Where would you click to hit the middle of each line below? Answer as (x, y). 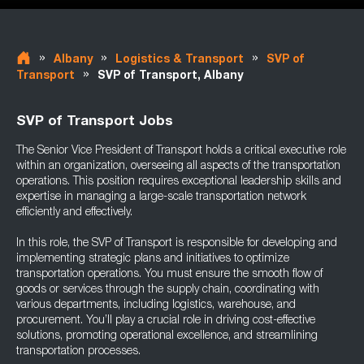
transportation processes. (78, 352)
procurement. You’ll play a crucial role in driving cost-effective (166, 321)
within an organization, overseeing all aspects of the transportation (178, 167)
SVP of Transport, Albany (170, 76)
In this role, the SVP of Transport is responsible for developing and (177, 244)
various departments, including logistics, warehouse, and (156, 305)
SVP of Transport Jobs (95, 122)
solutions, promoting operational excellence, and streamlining (167, 336)
